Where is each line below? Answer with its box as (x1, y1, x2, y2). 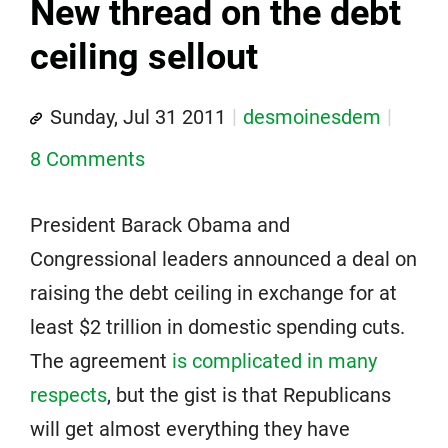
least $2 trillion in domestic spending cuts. (30, 315, 405, 339)
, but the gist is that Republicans (107, 383, 391, 407)
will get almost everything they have (30, 417, 350, 441)
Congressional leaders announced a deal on (30, 247, 417, 271)
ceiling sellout (30, 36, 258, 78)
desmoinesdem (243, 105, 381, 129)
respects (30, 383, 107, 407)
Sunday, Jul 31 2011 (50, 105, 226, 129)
